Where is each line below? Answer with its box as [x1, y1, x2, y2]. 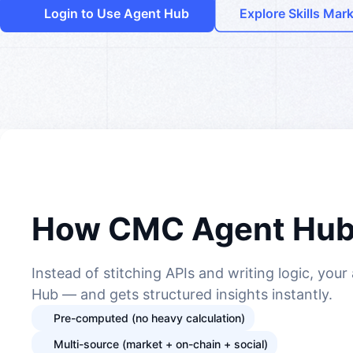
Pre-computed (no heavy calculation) [54, 311, 245, 325]
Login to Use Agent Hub [44, 5, 189, 21]
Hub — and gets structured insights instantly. [32, 286, 333, 303]
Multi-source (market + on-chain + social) [54, 337, 268, 351]
